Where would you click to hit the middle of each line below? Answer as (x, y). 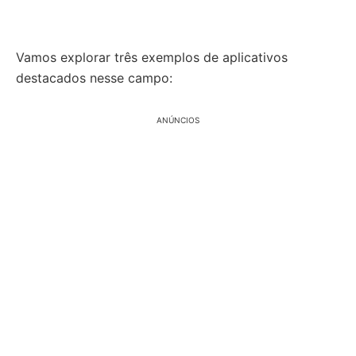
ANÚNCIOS (178, 120)
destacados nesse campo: (94, 78)
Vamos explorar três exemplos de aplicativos (152, 57)
